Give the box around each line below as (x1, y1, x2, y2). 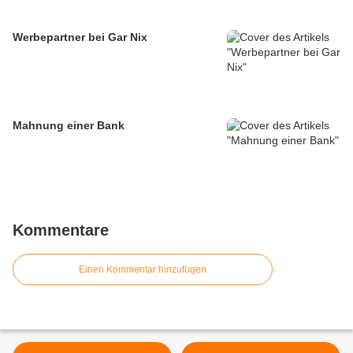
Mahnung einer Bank (13, 119, 124, 132)
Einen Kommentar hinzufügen (79, 264, 206, 276)
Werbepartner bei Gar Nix (13, 31, 147, 44)
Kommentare (13, 221, 109, 240)
